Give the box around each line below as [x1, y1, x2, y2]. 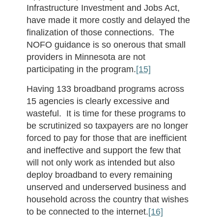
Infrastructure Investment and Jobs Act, [26, 3, 180, 13]
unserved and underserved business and [26, 182, 186, 192]
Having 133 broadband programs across [26, 84, 184, 94]
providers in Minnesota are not [26, 52, 145, 62]
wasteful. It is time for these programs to [26, 109, 186, 118]
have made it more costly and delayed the [26, 15, 190, 25]
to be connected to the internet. [26, 207, 148, 217]
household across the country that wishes [26, 194, 189, 204]
